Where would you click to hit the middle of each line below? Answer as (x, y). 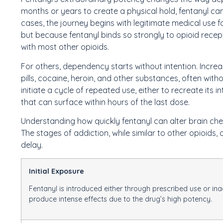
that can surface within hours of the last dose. (105, 102)
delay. (32, 145)
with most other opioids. (65, 47)
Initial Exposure (56, 171)
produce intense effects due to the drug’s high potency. (120, 199)
